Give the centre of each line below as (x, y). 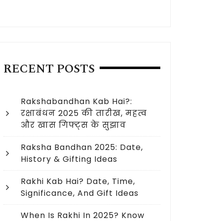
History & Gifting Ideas (69, 159)
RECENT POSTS (49, 69)
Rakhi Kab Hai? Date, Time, (78, 181)
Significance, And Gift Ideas (80, 193)
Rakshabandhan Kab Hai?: (76, 101)
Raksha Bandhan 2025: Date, (82, 147)
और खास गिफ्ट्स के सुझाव (74, 125)
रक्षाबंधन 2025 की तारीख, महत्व (84, 113)
